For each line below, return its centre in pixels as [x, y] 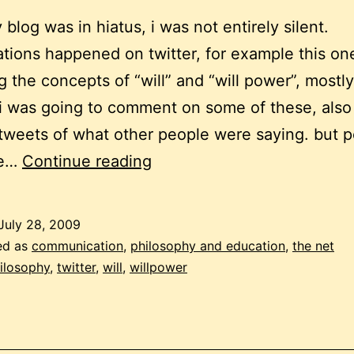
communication [77, 246]
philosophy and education [208, 246]
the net [313, 246]
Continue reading [87, 162]
